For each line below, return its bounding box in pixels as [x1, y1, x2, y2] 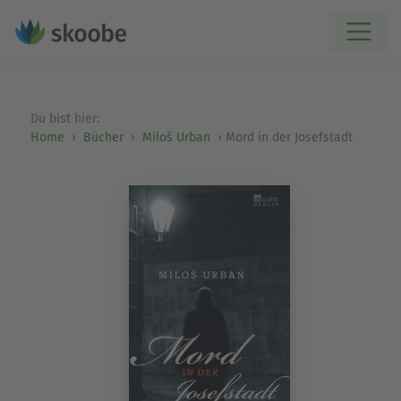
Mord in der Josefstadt [225, 130, 353, 145]
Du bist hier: [30, 111, 103, 126]
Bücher [82, 130, 124, 145]
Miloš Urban [141, 130, 210, 145]
